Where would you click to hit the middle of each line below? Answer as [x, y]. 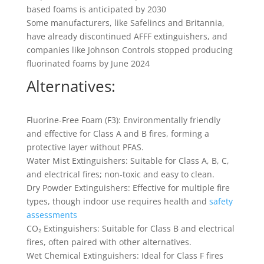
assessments [52, 215]
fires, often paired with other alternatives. [109, 242]
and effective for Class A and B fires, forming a [118, 133]
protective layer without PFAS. [85, 147]
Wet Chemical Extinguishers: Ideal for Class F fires [125, 255]
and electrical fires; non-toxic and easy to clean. [120, 174]
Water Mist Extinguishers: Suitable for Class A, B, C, [128, 161]
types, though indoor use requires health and [118, 201]
